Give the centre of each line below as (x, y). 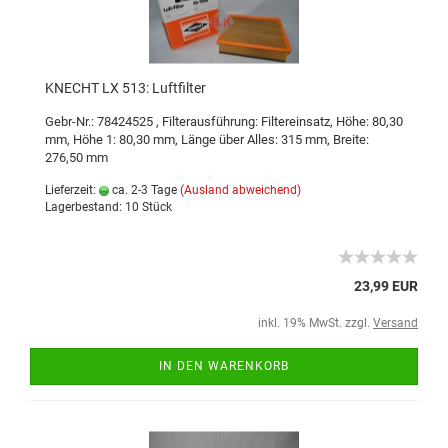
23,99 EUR (386, 286)
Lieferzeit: (72, 190)
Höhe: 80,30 (369, 121)
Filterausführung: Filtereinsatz (246, 121)
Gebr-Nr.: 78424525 (100, 121)
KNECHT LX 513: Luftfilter (125, 88)
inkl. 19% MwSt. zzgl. (315, 323)
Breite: (351, 139)
